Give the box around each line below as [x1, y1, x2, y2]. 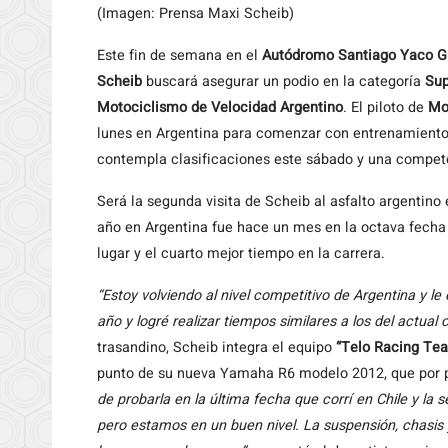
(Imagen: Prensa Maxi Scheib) [97, 3, 294, 24]
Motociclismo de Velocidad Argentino [97, 97, 343, 118]
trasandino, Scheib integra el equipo [97, 337, 332, 358]
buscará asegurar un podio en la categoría [142, 71, 425, 92]
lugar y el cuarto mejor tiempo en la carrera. [97, 243, 385, 264]
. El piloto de [343, 97, 428, 118]
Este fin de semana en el [97, 45, 262, 66]
